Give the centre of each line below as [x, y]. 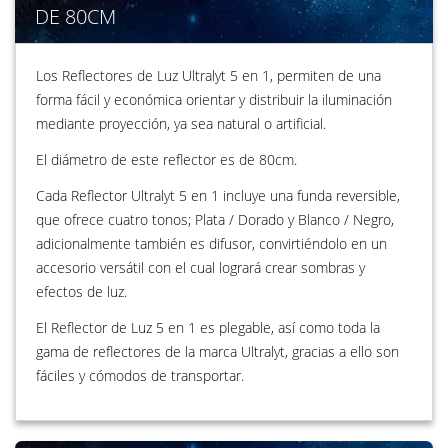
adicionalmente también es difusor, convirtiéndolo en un [211, 243]
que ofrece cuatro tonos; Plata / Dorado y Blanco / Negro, [215, 219]
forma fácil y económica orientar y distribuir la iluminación [214, 99]
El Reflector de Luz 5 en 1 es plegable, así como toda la [208, 327]
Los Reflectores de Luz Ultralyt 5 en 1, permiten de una [208, 75]
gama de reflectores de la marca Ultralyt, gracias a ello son [217, 351]
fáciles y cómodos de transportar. [140, 375]
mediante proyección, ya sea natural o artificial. [181, 123]
